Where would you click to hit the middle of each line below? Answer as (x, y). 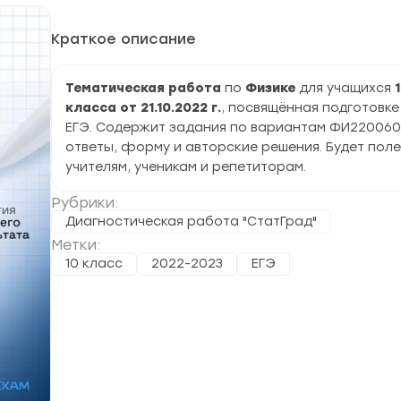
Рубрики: (85, 203)
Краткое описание (124, 39)
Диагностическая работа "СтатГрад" (191, 222)
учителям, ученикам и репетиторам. (186, 167)
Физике (272, 88)
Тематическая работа (143, 88)
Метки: (76, 245)
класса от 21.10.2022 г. (143, 108)
